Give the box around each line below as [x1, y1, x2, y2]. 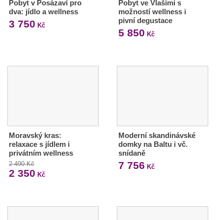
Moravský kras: [9, 131, 61, 139]
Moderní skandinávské [118, 131, 195, 139]
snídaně [118, 148, 145, 157]
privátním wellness [9, 148, 73, 157]
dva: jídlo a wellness [9, 7, 78, 16]
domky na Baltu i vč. [118, 139, 188, 148]
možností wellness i [118, 7, 186, 16]
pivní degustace [118, 16, 172, 25]
